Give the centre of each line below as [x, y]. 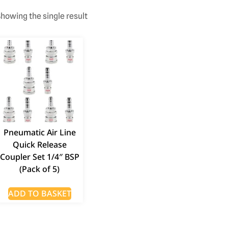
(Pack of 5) [40, 169]
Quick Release [39, 144]
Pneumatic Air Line [39, 132]
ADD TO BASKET [39, 193]
